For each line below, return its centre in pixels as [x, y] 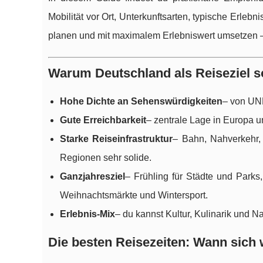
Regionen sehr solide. [106, 158]
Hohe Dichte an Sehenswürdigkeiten [141, 102]
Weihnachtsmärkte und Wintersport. [134, 195]
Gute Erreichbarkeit [103, 120]
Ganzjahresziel [92, 177]
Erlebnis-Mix [87, 214]
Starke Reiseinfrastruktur [117, 139]
